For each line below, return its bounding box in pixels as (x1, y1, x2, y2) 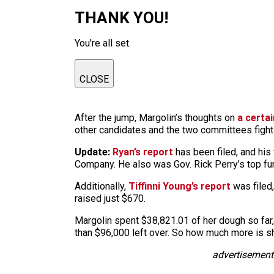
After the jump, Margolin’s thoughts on (75, 112, 237, 124)
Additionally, (75, 180, 128, 192)
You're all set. (75, 37, 131, 49)
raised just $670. (75, 193, 146, 204)
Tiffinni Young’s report (128, 180, 231, 192)
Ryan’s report (113, 146, 176, 158)
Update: (75, 146, 110, 158)
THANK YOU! (75, 9, 168, 27)
